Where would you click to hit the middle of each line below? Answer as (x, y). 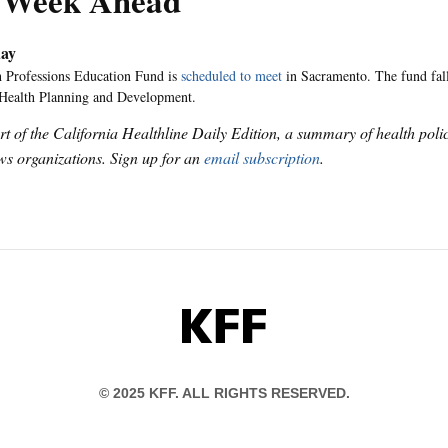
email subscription (262, 157)
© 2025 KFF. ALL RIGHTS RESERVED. (224, 393)
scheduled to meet (231, 75)
